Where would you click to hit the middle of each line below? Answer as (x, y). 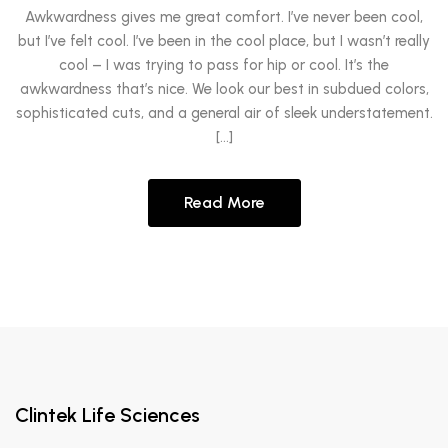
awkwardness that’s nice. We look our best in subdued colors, (224, 88)
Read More (224, 202)
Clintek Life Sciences (107, 414)
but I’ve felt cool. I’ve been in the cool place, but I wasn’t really (224, 40)
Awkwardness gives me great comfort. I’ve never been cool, (224, 16)
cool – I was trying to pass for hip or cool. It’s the (224, 64)
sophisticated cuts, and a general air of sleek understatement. (224, 112)
